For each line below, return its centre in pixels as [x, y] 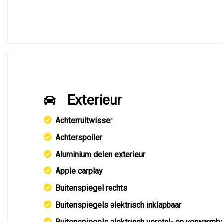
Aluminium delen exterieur [100, 154]
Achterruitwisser [84, 121]
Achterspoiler [79, 138]
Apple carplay [79, 171]
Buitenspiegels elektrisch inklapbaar [118, 205]
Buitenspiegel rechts [91, 188]
